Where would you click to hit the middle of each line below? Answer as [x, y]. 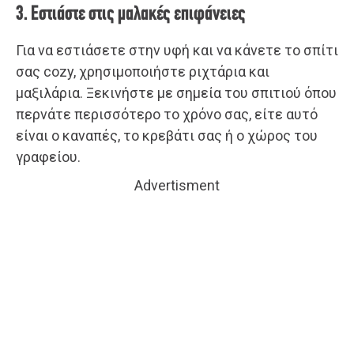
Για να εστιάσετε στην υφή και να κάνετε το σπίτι [177, 50]
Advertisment [177, 185]
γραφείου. [48, 156]
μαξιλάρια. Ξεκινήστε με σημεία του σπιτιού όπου [176, 92]
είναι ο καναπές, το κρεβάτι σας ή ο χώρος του [167, 135]
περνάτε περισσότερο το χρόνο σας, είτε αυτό [167, 114]
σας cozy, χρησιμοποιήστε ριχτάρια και [143, 71]
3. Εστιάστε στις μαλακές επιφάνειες [131, 14]
